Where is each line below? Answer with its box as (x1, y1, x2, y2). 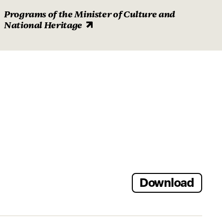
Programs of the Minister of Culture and (4, 8, 175, 20)
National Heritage (4, 19, 82, 31)
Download (139, 174, 194, 190)
